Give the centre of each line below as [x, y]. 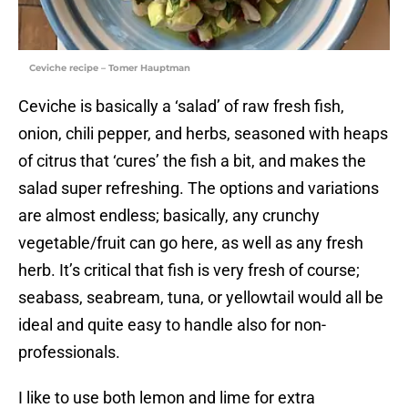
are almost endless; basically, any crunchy [169, 216]
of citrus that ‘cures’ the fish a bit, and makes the [192, 161]
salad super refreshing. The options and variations [199, 189]
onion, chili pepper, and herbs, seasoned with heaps [203, 134]
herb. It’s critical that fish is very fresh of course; [189, 270]
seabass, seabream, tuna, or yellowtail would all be [201, 298]
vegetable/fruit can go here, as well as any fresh [191, 243]
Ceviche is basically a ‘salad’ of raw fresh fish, [181, 107]
